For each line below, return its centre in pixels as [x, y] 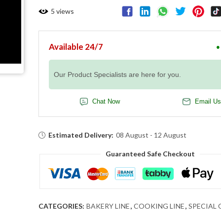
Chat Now [106, 102]
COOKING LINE [159, 206]
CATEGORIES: [62, 206]
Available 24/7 [76, 47]
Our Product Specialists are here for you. [117, 75]
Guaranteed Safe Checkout [150, 154]
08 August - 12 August [151, 135]
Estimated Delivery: [81, 135]
